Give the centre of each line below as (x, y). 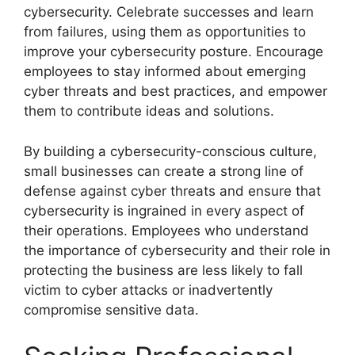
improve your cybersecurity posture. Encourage (174, 52)
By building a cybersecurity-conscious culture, (170, 151)
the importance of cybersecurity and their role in (177, 250)
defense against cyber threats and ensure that (172, 191)
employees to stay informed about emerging (165, 71)
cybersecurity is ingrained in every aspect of (164, 210)
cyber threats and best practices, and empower (176, 91)
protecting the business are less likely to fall (163, 270)
